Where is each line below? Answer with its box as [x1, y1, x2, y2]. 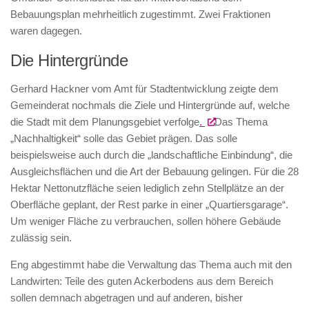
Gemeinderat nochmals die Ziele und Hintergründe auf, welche [10, 99, 290, 111]
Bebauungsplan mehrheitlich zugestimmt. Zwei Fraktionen [10, 8, 270, 20]
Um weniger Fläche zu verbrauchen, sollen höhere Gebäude [10, 215, 281, 227]
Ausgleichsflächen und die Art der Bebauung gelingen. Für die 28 [10, 165, 299, 177]
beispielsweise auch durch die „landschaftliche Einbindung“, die [10, 148, 292, 161]
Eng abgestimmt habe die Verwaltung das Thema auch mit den [10, 258, 292, 270]
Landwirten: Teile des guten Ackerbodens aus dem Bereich [10, 275, 273, 287]
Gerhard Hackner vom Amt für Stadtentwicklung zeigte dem [10, 82, 279, 94]
